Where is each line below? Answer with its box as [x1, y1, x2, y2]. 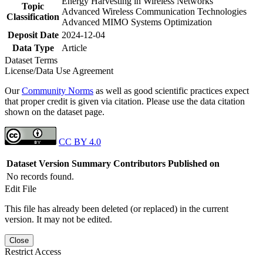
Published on [168, 158, 220, 168]
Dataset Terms [5, 55, 62, 65]
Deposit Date [7, 29, 59, 40]
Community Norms [22, 85, 93, 96]
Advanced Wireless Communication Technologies [62, 6, 247, 16]
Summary [72, 158, 111, 168]
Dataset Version [6, 158, 69, 168]
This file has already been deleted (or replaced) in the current [5, 203, 228, 214]
